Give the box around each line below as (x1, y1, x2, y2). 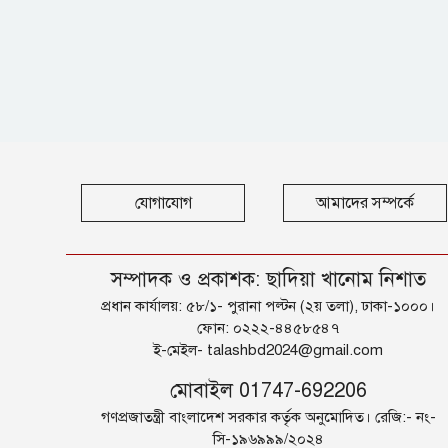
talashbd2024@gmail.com (207, 341, 383, 359)
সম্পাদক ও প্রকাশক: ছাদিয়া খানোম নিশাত (110, 267, 426, 292)
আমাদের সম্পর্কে (316, 193, 414, 213)
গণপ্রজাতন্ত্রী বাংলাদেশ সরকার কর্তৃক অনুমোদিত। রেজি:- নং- (100, 408, 436, 426)
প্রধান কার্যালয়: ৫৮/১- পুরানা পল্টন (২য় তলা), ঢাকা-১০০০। (101, 297, 435, 315)
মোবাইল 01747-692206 (169, 378, 367, 403)
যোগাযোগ (134, 193, 192, 213)
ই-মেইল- (153, 341, 207, 359)
